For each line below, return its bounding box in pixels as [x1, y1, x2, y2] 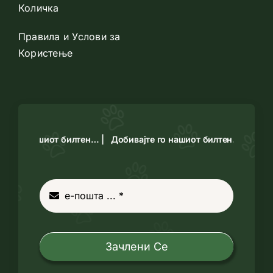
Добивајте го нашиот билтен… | [106, 134, 244, 145]
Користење [18, 46, 73, 59]
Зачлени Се [105, 239, 168, 253]
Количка [18, 1, 59, 14]
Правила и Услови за [18, 30, 121, 43]
